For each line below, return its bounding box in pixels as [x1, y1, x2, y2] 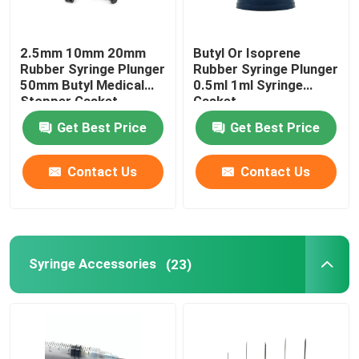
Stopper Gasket [20, 93, 119, 110]
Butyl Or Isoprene [193, 45, 301, 62]
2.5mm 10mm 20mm [20, 45, 147, 62]
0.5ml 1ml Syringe [193, 77, 304, 94]
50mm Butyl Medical [20, 77, 145, 94]
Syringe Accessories [28, 256, 156, 272]
